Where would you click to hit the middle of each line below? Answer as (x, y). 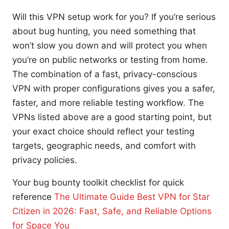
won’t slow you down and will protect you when (110, 45)
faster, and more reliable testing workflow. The (108, 102)
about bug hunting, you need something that (104, 31)
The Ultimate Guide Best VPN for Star (132, 197)
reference (33, 197)
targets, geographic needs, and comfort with (104, 145)
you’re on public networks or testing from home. (110, 60)
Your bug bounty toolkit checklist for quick (98, 182)
